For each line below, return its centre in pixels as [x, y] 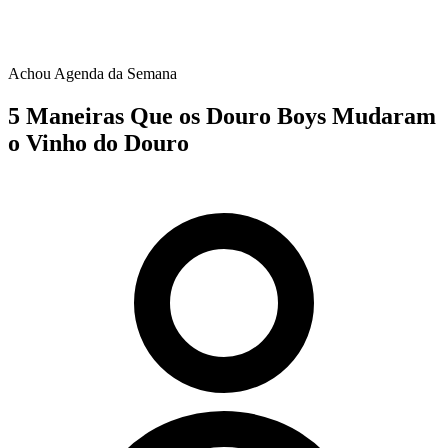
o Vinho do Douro [98, 142]
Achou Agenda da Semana [92, 73]
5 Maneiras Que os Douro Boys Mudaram [222, 115]
